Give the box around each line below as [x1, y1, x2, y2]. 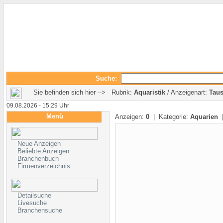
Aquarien [190, 113, 218, 120]
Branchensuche [17, 207, 62, 214]
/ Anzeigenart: [165, 89, 209, 96]
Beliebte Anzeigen [17, 147, 69, 155]
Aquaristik [134, 89, 165, 96]
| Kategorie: [149, 113, 190, 120]
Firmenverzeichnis [17, 162, 70, 170]
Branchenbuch [17, 155, 59, 162]
